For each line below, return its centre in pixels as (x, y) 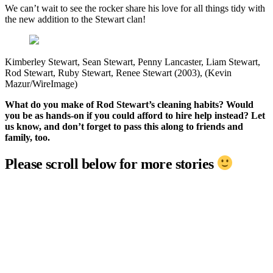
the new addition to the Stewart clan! (75, 19)
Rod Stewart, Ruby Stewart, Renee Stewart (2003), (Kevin (118, 73)
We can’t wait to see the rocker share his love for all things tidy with (135, 9)
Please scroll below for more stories (111, 164)
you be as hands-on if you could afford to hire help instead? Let (135, 116)
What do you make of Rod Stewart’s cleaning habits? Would (129, 105)
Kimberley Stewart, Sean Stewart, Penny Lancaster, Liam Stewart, (133, 62)
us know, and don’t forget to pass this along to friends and (124, 127)
